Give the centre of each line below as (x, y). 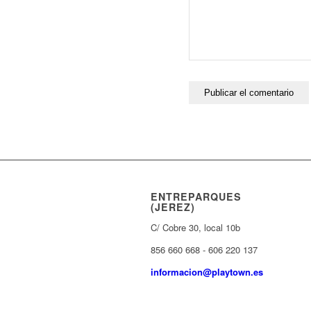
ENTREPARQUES (196, 197)
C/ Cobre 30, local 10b (195, 228)
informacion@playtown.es (207, 272)
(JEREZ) (173, 207)
